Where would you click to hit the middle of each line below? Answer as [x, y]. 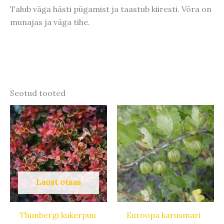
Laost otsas [58, 182]
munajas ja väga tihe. [50, 22]
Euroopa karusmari [164, 215]
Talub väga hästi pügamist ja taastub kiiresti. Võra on [111, 9]
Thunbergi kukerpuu [58, 215]
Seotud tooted [38, 93]
